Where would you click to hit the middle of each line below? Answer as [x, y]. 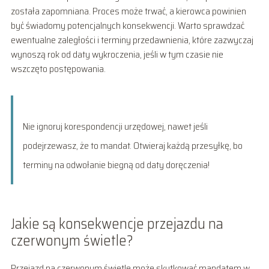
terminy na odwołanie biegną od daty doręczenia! [116, 165]
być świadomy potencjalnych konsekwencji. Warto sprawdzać [127, 25]
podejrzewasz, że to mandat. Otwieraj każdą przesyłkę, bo [132, 145]
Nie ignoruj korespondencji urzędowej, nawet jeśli [115, 126]
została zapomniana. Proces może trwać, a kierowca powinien [128, 11]
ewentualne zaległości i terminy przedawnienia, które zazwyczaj [132, 40]
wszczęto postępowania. [58, 68]
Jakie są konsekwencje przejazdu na [117, 224]
